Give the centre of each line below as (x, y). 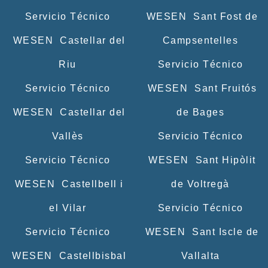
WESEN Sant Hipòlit (200, 160)
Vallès (68, 136)
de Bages (200, 112)
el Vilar (68, 208)
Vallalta (200, 255)
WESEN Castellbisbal (68, 255)
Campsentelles (200, 40)
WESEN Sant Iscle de (200, 232)
